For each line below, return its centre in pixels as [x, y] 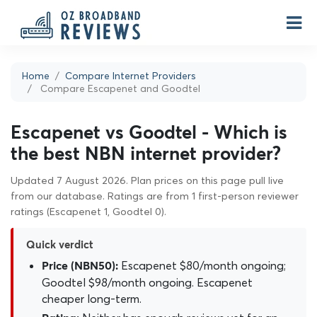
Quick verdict [60, 245]
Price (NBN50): [80, 266]
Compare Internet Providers [131, 76]
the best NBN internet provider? [146, 155]
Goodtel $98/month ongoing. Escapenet [147, 282]
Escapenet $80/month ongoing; [202, 265]
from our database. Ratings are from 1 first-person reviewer [155, 196]
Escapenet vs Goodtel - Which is [149, 134]
